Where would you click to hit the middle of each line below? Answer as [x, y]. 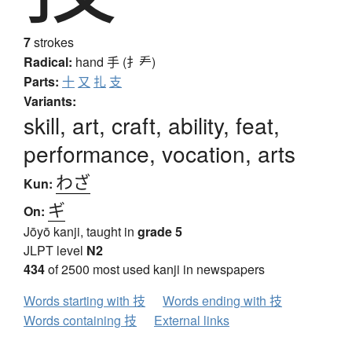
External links [192, 321]
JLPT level [55, 251]
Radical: [48, 62]
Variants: [50, 101]
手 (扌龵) [131, 62]
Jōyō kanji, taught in [81, 232]
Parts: [41, 82]
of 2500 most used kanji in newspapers [155, 269]
